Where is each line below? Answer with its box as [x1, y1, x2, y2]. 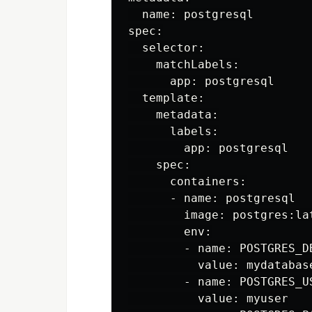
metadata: [128, 108, 219, 121]
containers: [128, 175, 247, 188]
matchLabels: [128, 58, 240, 71]
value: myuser [128, 292, 288, 305]
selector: [128, 41, 205, 54]
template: [128, 91, 205, 104]
